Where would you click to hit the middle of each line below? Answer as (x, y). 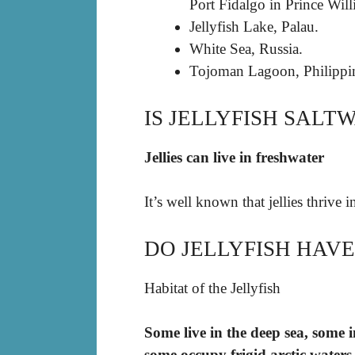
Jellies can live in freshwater (234, 157)
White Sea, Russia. (246, 49)
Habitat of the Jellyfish (212, 288)
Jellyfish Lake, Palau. (254, 27)
